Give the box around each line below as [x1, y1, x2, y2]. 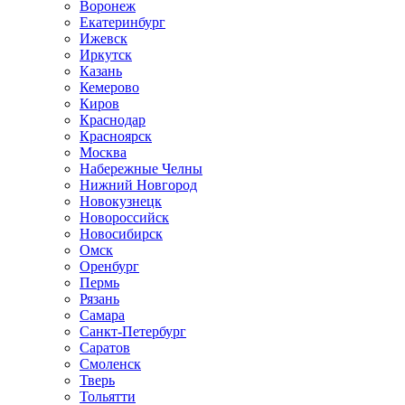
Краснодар [80, 112, 146, 127]
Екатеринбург [80, 14, 165, 30]
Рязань [80, 291, 119, 306]
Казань [80, 63, 122, 79]
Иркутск [80, 47, 132, 62]
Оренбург [80, 259, 139, 274]
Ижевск [80, 31, 127, 46]
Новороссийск [80, 210, 169, 225]
